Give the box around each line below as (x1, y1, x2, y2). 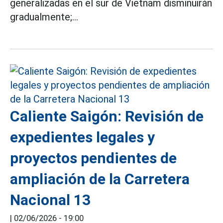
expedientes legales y (10, 128, 155, 146)
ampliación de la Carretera (10, 170, 190, 188)
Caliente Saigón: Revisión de (10, 107, 204, 125)
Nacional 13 (10, 191, 91, 209)
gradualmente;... (10, 10, 78, 23)
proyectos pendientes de (10, 149, 177, 167)
